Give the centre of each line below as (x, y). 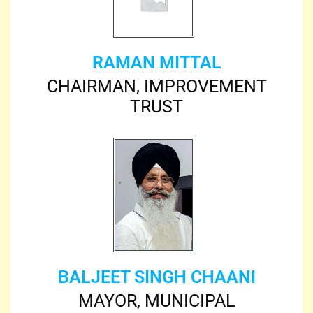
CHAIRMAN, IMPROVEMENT (156, 87)
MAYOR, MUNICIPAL (156, 300)
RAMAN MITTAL (156, 63)
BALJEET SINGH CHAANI (156, 277)
